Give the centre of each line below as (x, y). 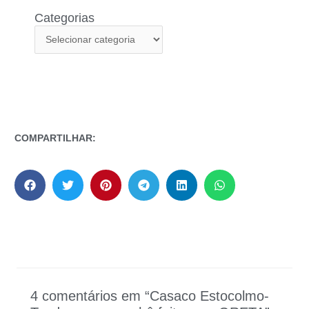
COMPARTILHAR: (55, 138)
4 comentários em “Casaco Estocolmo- (150, 296)
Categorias (64, 18)
